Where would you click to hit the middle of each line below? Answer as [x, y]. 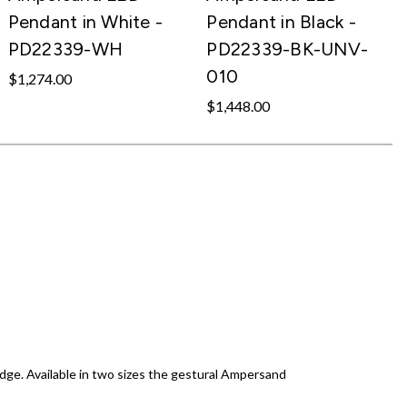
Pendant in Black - [281, 21]
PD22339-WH [65, 49]
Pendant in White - [85, 21]
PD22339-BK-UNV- [288, 49]
